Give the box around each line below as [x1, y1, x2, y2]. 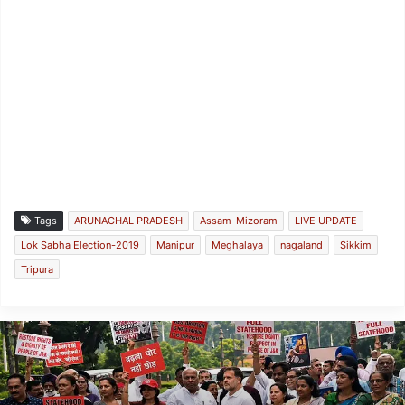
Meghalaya [212, 239, 263, 252]
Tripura [21, 263, 53, 277]
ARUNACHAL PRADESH [74, 214, 183, 228]
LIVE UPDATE [295, 214, 357, 228]
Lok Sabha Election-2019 [21, 239, 139, 252]
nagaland [280, 239, 323, 252]
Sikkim [340, 239, 372, 252]
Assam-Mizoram [200, 214, 278, 228]
